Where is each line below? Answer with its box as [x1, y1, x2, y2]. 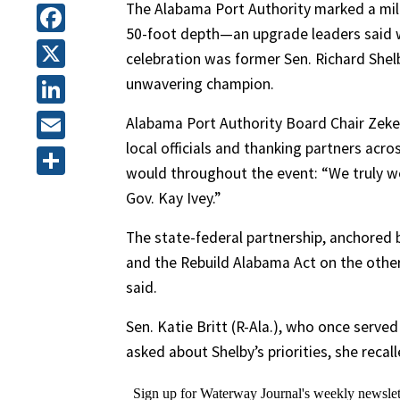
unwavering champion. [126, 74, 274, 95]
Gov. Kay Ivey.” [126, 188, 221, 209]
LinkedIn [37, 107, 141, 144]
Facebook [37, 36, 151, 72]
